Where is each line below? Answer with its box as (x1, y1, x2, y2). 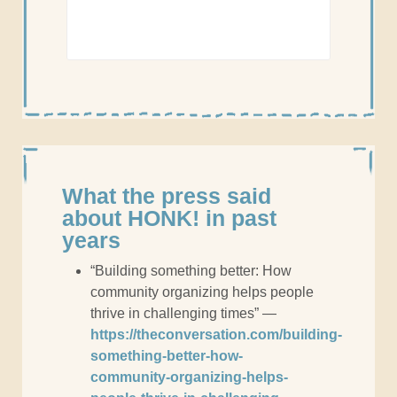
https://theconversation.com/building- (90, 327, 342, 343)
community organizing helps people (90, 284, 314, 300)
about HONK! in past (62, 206, 276, 231)
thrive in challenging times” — (90, 306, 276, 322)
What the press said (62, 183, 271, 209)
